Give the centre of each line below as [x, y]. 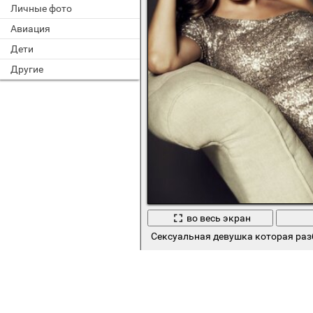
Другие [27, 69]
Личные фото [41, 8]
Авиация [30, 29]
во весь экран [218, 218]
